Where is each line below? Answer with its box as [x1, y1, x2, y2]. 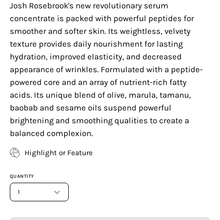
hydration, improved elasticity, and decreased [10, 52, 182, 61]
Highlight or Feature [25, 148, 93, 157]
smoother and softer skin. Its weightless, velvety [10, 26, 191, 36]
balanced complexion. [10, 128, 93, 138]
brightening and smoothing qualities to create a [10, 115, 189, 125]
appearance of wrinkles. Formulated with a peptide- [10, 64, 203, 74]
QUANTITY [10, 173, 34, 179]
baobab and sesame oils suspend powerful [10, 103, 171, 112]
